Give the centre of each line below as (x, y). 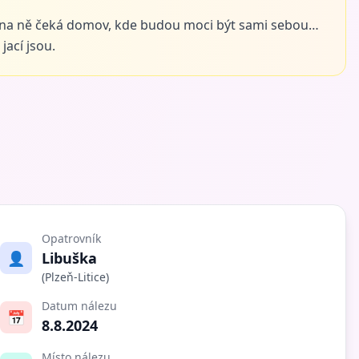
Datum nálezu (79, 306)
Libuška (69, 258)
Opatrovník (71, 238)
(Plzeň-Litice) (75, 277)
